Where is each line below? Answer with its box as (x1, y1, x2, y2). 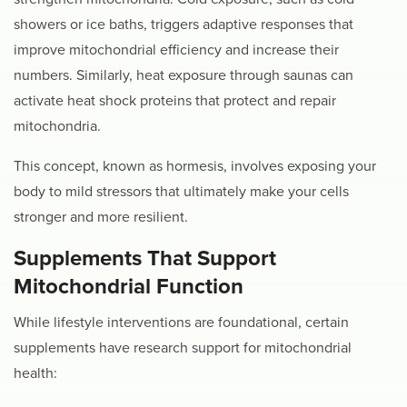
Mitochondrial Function (14, 273, 243, 301)
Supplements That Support (14, 245, 276, 273)
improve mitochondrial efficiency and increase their (14, 41, 339, 60)
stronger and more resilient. (14, 208, 188, 227)
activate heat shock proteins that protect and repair (14, 92, 336, 111)
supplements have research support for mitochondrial (14, 338, 352, 357)
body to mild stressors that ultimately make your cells (14, 183, 349, 202)
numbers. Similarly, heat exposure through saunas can (14, 66, 353, 85)
